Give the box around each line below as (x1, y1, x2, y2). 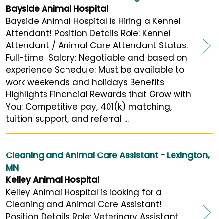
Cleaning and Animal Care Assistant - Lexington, (6, 150, 210, 162)
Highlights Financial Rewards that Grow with (6, 88, 191, 101)
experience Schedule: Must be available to (6, 64, 184, 76)
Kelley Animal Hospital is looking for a (6, 186, 162, 198)
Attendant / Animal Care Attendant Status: (6, 40, 188, 52)
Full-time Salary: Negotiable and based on (6, 52, 187, 64)
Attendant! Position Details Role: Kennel (6, 27, 171, 40)
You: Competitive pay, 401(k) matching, (6, 101, 172, 113)
